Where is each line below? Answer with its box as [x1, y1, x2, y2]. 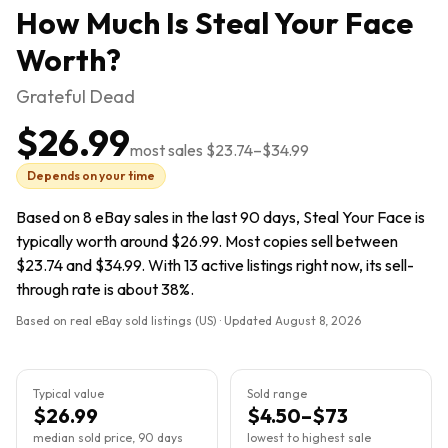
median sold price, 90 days [33, 430, 183, 445]
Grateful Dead [16, 85, 135, 108]
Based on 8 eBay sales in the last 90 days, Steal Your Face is [16, 207, 425, 227]
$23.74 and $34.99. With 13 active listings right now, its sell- [16, 255, 414, 275]
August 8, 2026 [275, 313, 361, 328]
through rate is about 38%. [16, 279, 194, 299]
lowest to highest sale [247, 430, 371, 445]
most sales [130, 140, 206, 160]
